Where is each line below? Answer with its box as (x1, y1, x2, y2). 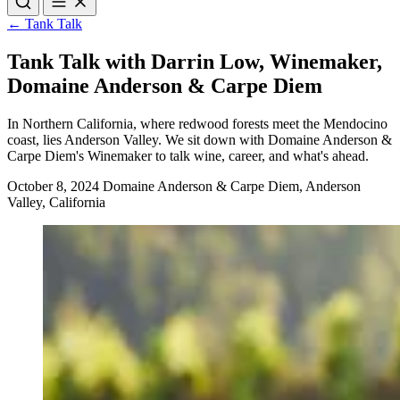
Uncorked (14, 9, 76, 25)
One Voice (304, 9, 366, 25)
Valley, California (7, 195, 105, 211)
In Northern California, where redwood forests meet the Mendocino (7, 116, 387, 132)
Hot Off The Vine (14, 25, 121, 41)
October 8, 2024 (7, 179, 103, 195)
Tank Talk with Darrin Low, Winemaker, (7, 50, 382, 74)
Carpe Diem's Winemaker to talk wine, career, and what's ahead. (7, 148, 369, 164)
